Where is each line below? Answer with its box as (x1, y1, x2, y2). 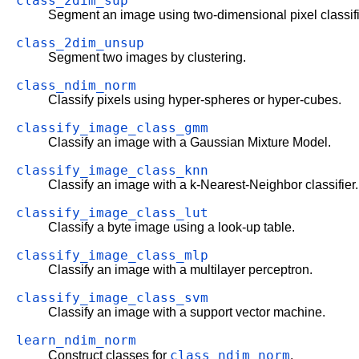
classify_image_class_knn (16, 163, 208, 179)
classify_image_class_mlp (16, 248, 208, 264)
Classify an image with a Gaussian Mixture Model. (48, 135, 331, 150)
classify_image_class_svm (16, 290, 208, 306)
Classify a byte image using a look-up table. (48, 220, 295, 235)
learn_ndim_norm (16, 333, 136, 349)
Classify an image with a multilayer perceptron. (48, 263, 313, 277)
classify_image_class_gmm (16, 120, 208, 136)
